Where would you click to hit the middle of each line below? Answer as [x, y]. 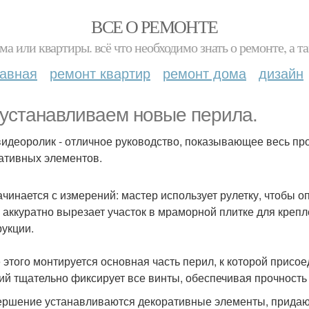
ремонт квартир [100, 73]
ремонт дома [205, 73]
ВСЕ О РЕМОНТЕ [154, 26]
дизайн [281, 73]
